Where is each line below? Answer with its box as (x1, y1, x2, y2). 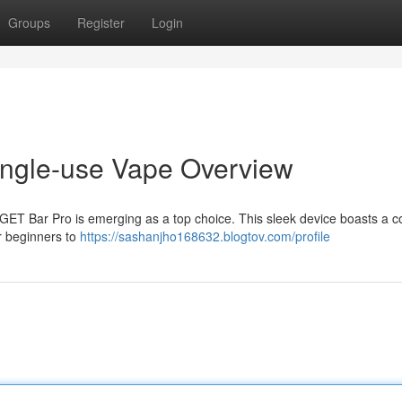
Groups (8, 13, 50, 31)
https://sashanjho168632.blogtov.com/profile (80, 227, 330, 245)
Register (77, 13, 125, 31)
